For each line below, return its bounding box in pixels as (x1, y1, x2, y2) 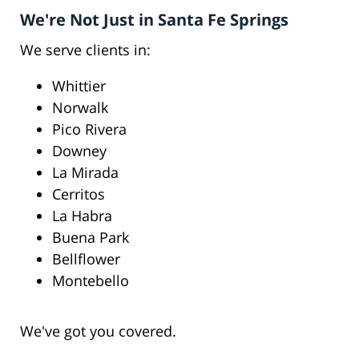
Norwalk (52, 98, 108, 118)
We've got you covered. (20, 321, 176, 341)
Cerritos (52, 184, 105, 204)
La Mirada (52, 163, 119, 183)
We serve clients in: (20, 40, 151, 60)
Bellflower (52, 249, 120, 269)
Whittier (52, 76, 106, 96)
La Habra (52, 206, 112, 226)
